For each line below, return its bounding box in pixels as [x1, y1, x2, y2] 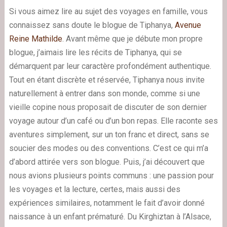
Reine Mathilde [9, 33, 62, 44]
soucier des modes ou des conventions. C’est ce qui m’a [9, 143, 208, 153]
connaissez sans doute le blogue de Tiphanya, [9, 20, 175, 30]
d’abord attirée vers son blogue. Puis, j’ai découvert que [9, 157, 205, 167]
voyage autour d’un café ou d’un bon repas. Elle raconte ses [9, 116, 218, 126]
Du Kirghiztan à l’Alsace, [127, 211, 211, 221]
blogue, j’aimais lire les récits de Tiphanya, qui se [9, 47, 182, 57]
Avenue [174, 20, 201, 30]
